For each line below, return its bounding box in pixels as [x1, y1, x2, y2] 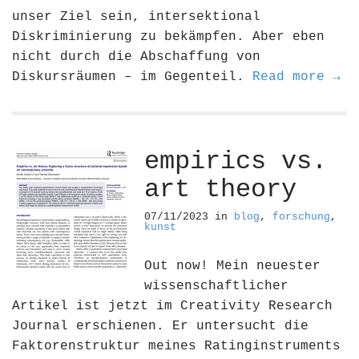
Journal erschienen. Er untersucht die [12, 319, 309, 333]
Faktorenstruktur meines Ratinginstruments [12, 339, 341, 353]
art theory [144, 175, 296, 204]
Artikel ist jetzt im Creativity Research [12, 299, 333, 313]
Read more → [252, 70, 341, 84]
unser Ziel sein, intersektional [12, 10, 260, 24]
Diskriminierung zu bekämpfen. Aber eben [12, 30, 325, 44]
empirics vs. [144, 147, 327, 176]
